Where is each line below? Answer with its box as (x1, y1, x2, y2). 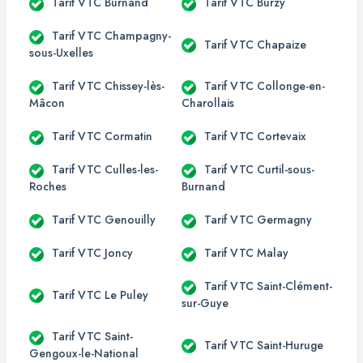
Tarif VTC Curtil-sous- (204, 161, 314, 177)
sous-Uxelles (29, 45, 93, 61)
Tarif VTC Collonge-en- (204, 78, 325, 94)
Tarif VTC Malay (204, 245, 288, 261)
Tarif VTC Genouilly (52, 211, 156, 228)
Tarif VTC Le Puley (52, 286, 148, 303)
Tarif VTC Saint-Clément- (204, 278, 332, 294)
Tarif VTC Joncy (52, 245, 133, 261)
